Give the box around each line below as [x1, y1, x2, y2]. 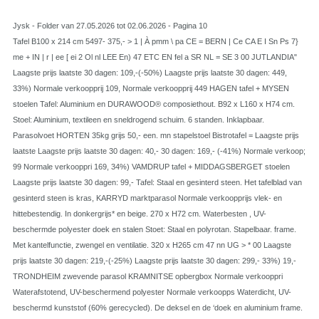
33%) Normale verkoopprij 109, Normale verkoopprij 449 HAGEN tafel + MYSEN [13, 84, 289, 93]
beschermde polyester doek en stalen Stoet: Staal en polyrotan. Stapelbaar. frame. [13, 225, 296, 234]
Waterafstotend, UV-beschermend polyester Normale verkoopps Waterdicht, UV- [13, 288, 291, 296]
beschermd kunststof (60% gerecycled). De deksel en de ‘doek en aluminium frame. [13, 303, 303, 312]
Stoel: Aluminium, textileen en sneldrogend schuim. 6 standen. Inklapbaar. [13, 115, 264, 124]
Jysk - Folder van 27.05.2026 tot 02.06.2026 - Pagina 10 [13, 21, 207, 30]
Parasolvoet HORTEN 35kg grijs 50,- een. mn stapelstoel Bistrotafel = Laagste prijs [13, 131, 299, 140]
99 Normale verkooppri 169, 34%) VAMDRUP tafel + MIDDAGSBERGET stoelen [13, 162, 290, 171]
